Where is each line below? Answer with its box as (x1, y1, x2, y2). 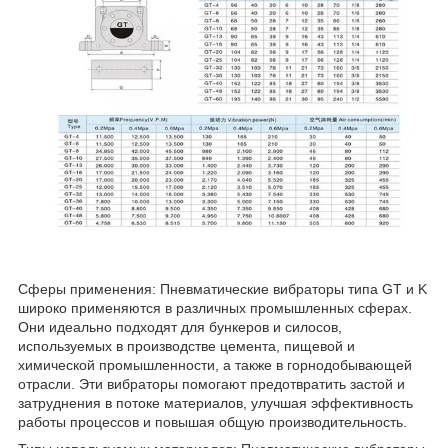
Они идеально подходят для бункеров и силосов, (18, 318, 342, 335)
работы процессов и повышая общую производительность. (18, 413, 407, 430)
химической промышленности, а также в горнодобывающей (18, 356, 412, 373)
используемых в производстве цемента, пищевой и (18, 337, 355, 354)
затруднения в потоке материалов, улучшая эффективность (18, 394, 413, 411)
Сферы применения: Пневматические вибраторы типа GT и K (18, 280, 427, 297)
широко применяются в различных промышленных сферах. (18, 299, 412, 316)
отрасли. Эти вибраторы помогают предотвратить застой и (18, 375, 405, 392)
